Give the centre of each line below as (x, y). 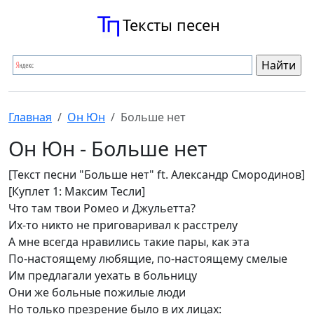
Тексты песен (171, 25)
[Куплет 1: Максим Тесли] (77, 191)
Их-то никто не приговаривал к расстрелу (123, 225)
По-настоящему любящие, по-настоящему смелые (148, 259)
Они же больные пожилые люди (97, 292)
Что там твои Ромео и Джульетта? (102, 208)
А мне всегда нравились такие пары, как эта (129, 242)
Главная (30, 117)
